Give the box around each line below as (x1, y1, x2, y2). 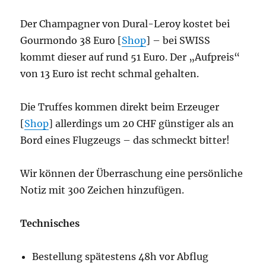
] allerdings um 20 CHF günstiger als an (49, 117, 235, 129)
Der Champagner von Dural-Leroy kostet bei (20, 17, 230, 30)
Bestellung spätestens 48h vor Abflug (32, 250, 209, 262)
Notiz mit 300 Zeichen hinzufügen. (20, 183, 185, 196)
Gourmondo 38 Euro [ (20, 34, 122, 46)
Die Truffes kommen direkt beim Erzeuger (20, 100, 220, 113)
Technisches (20, 217, 80, 229)
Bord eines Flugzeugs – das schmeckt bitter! (20, 134, 230, 146)
